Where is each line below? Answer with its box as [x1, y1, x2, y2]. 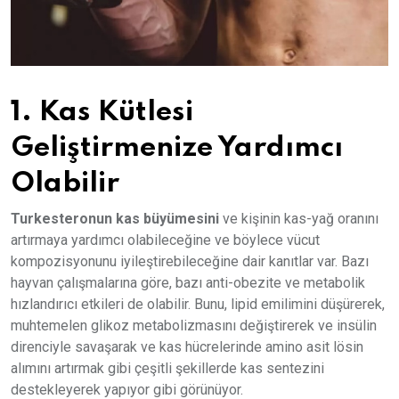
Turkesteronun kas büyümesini [11, 209, 219, 227]
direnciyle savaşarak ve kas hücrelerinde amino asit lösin [11, 338, 363, 355]
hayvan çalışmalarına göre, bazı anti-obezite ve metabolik [11, 273, 365, 291]
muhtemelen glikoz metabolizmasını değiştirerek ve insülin [11, 316, 377, 334]
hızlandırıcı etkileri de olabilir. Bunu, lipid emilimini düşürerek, [11, 295, 385, 313]
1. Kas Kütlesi [11, 97, 193, 126]
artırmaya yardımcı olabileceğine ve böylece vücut [11, 231, 320, 248]
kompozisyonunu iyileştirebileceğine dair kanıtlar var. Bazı [11, 252, 369, 270]
